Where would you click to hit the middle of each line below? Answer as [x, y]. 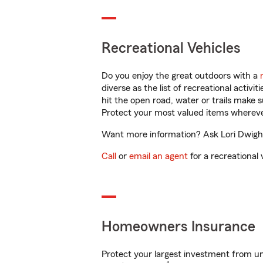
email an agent [159, 156]
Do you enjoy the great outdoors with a [181, 76]
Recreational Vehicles [171, 48]
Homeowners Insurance [178, 227]
